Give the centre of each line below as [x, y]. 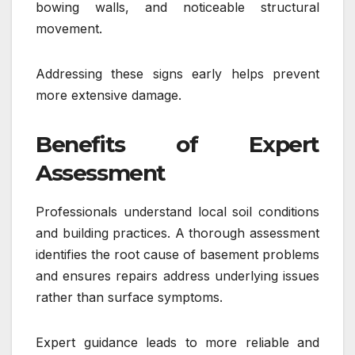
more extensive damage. [109, 95]
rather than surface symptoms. [129, 298]
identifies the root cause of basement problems [177, 255]
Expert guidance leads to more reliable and [177, 343]
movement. [69, 29]
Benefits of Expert [177, 145]
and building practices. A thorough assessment [177, 233]
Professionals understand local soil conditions [177, 212]
